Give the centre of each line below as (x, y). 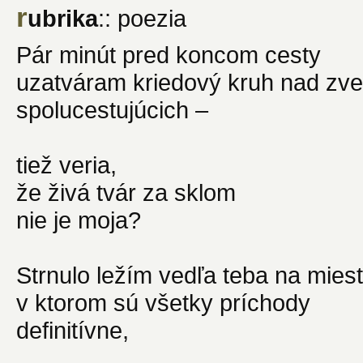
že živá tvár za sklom (126, 192)
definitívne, (73, 330)
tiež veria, (66, 164)
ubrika (63, 18)
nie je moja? (79, 220)
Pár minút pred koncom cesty (169, 54)
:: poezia (142, 18)
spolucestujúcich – (112, 109)
